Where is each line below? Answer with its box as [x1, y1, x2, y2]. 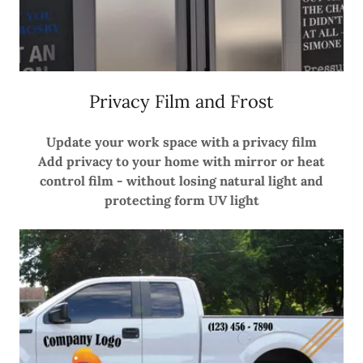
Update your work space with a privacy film [46, 133, 317, 150]
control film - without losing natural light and [40, 172, 323, 189]
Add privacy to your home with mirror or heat [38, 152, 325, 169]
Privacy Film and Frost [89, 89, 274, 113]
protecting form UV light [104, 191, 259, 208]
